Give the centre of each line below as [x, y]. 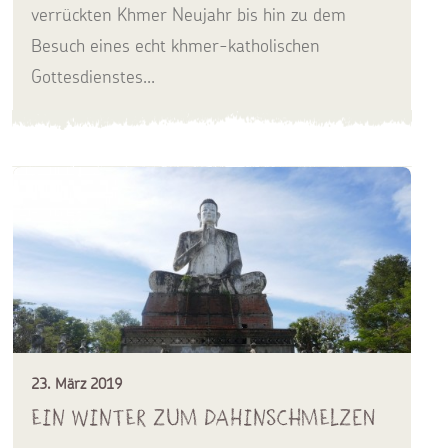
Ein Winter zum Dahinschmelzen [203, 417]
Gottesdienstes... [93, 77]
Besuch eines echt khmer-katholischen [175, 46]
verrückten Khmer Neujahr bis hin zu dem [188, 15]
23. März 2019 [76, 383]
